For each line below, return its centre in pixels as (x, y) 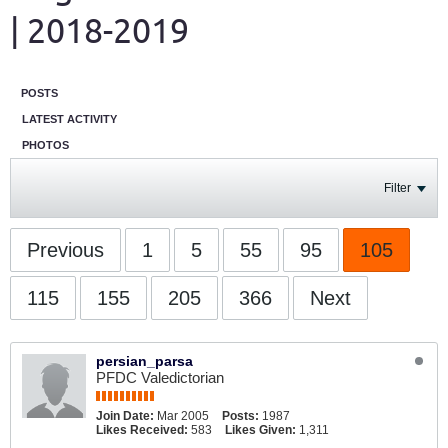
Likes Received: (142, 430)
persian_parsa (144, 361)
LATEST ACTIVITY (69, 119)
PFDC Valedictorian (160, 377)
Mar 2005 (183, 416)
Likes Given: (260, 430)
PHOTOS (45, 145)
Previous (65, 250)
